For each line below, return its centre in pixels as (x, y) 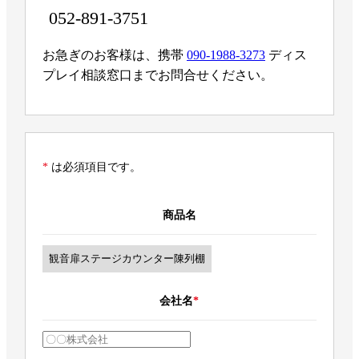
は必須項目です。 (96, 167)
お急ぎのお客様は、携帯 (113, 55)
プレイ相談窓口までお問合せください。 (157, 75)
